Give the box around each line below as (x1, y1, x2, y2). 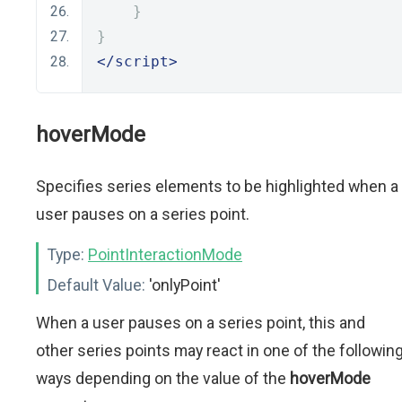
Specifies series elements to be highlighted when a (36, 177, 398, 196)
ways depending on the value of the (36, 369, 290, 388)
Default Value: (48, 275, 145, 294)
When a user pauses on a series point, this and (36, 313, 365, 332)
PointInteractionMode (88, 245, 242, 264)
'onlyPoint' (145, 275, 221, 294)
